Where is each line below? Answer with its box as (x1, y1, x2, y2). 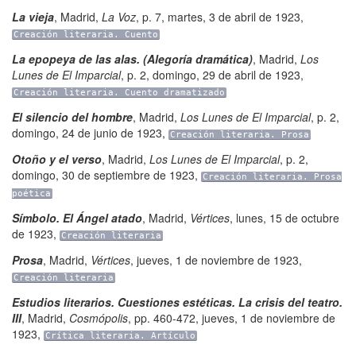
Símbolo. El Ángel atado (12, 210, 142, 226)
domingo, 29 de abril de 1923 (153, 67, 300, 83)
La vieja (12, 9, 54, 25)
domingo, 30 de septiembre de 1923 (12, 167, 195, 183)
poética (12, 188, 51, 199)
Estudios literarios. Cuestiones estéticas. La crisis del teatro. (12, 294, 342, 310)
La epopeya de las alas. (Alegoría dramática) (12, 51, 253, 67)
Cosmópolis (69, 310, 128, 326)
